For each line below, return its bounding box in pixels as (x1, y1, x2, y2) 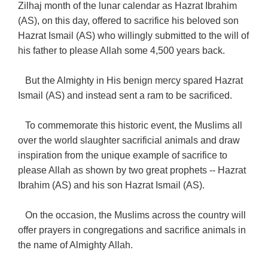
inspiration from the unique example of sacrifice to (18, 150, 228, 161)
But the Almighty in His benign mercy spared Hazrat (18, 75, 243, 86)
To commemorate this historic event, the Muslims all (18, 120, 243, 131)
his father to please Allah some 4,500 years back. (18, 45, 226, 56)
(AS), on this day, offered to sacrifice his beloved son (18, 16, 239, 26)
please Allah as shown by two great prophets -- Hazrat (18, 165, 246, 176)
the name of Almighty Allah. (18, 240, 133, 251)
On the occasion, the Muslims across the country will (18, 210, 246, 221)
